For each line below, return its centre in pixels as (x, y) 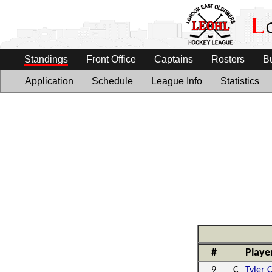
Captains (174, 59)
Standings (46, 59)
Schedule (112, 81)
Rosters (228, 59)
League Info (177, 81)
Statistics (240, 81)
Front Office (111, 59)
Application (49, 81)
